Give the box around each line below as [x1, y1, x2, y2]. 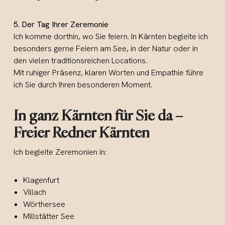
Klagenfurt [23, 175, 60, 186]
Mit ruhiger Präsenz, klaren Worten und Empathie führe [14, 67, 204, 78]
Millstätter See [23, 211, 75, 222]
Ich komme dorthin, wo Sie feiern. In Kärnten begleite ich [14, 31, 208, 42]
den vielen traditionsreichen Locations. [14, 55, 148, 66]
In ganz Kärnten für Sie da [14, 106, 173, 125]
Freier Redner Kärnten [14, 123, 150, 142]
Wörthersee [23, 199, 66, 210]
